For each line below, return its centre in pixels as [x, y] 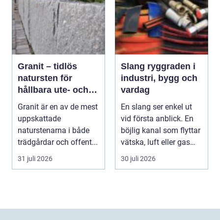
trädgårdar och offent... [58, 142]
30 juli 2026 [138, 159]
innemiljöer [41, 102]
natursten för [45, 78]
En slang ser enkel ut [156, 107]
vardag [135, 90]
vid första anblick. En [157, 119]
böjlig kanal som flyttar [161, 131]
